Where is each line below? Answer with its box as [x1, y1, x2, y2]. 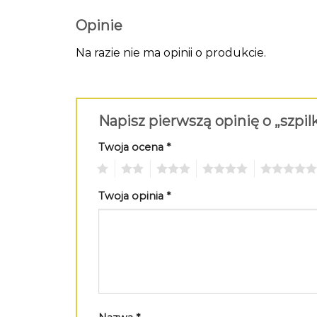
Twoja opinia [98, 189, 166, 202]
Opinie [76, 17, 122, 35]
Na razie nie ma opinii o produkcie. [76, 46, 266, 60]
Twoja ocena [98, 141, 166, 154]
